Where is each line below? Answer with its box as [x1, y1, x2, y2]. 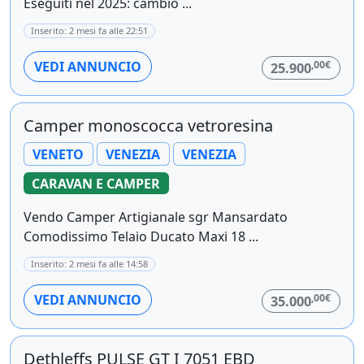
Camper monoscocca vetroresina [24, 114, 273, 136]
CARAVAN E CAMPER [32, 174, 161, 193]
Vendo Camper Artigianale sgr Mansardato [24, 208, 288, 227]
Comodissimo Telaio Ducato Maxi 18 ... [24, 227, 258, 246]
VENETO [32, 145, 84, 163]
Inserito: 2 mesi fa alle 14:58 [31, 258, 148, 271]
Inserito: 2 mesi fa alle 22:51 [31, 24, 148, 37]
